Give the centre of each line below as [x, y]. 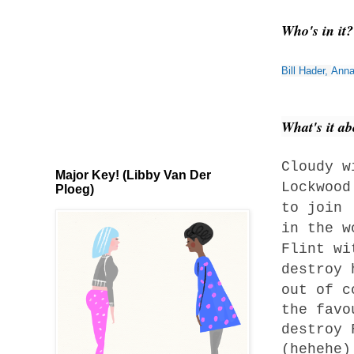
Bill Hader [303, 71]
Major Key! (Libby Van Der [133, 175]
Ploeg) [75, 189]
